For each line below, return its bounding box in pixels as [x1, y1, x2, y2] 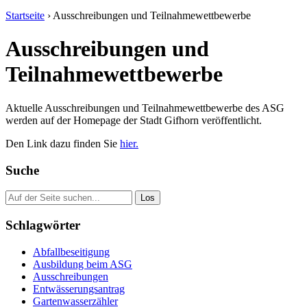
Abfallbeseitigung [33, 245, 110, 258]
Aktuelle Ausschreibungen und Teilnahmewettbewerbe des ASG [5, 101, 284, 114]
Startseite [5, 10, 45, 21]
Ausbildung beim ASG [33, 258, 132, 270]
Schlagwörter [5, 218, 80, 233]
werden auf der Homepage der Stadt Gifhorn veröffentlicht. [5, 114, 262, 126]
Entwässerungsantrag [33, 282, 125, 295]
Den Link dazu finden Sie [5, 137, 120, 149]
